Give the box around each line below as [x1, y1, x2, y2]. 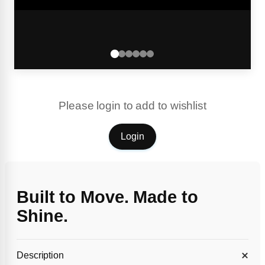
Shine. [17, 206, 68, 225]
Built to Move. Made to [17, 187, 198, 206]
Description [17, 250, 64, 261]
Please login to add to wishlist [59, 99, 206, 112]
